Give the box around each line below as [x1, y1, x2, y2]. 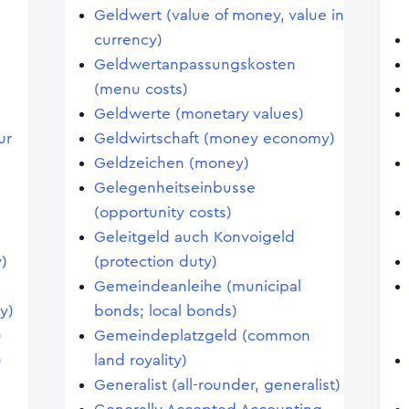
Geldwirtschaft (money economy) [93, 131, 335, 146]
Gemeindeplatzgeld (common [93, 328, 310, 343]
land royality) [93, 352, 187, 368]
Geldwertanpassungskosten [93, 57, 296, 72]
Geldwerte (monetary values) [93, 106, 304, 121]
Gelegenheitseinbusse [93, 180, 256, 195]
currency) [93, 32, 163, 47]
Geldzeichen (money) [93, 155, 249, 171]
